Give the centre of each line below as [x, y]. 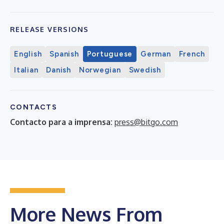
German [156, 54]
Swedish [145, 70]
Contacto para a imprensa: [61, 122]
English [28, 54]
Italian [26, 70]
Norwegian [100, 70]
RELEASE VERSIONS [49, 29]
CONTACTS [34, 107]
